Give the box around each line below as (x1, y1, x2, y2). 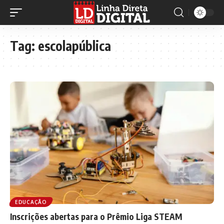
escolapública (38, 37, 111, 54)
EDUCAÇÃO (15, 198, 47, 205)
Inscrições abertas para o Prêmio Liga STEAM (10, 210, 182, 222)
